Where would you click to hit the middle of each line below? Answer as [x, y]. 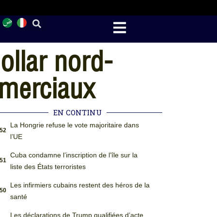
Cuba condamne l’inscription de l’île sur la [74, 155]
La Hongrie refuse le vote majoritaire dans [74, 125]
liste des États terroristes [48, 167]
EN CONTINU [78, 112]
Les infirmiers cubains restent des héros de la [80, 185]
